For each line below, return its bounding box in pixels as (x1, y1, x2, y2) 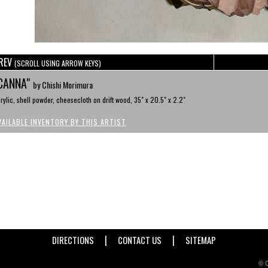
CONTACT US (118, 234, 162, 246)
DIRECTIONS (52, 234, 94, 246)
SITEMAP (185, 234, 216, 246)
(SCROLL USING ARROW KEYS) (14, 58, 101, 68)
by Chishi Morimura (33, 78, 93, 91)
